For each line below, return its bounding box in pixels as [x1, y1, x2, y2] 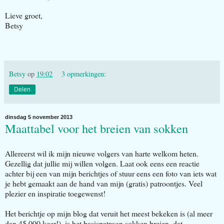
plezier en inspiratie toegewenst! [5, 187, 105, 198]
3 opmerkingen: [61, 68, 106, 78]
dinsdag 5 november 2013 [5, 113, 72, 120]
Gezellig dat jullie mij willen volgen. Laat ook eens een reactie [5, 157, 199, 168]
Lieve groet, [5, 9, 42, 20]
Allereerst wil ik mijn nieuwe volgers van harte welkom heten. [5, 147, 198, 158]
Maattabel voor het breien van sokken [5, 119, 188, 136]
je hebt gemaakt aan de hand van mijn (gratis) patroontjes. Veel [5, 177, 202, 188]
